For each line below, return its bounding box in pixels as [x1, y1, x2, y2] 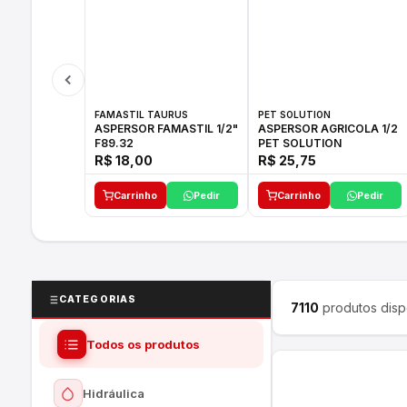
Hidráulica [82, 385, 144, 401]
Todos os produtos [85, 336, 200, 352]
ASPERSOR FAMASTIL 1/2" [94, 122, 157, 135]
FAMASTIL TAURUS [94, 109, 188, 120]
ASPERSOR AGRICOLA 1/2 [257, 122, 398, 135]
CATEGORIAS [58, 293, 137, 305]
